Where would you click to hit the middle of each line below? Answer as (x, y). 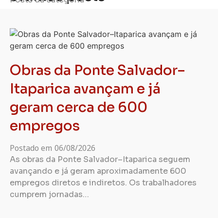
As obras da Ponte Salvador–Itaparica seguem (100, 159)
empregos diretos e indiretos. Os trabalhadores (103, 183)
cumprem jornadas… (49, 194)
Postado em (31, 148)
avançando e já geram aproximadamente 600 (98, 171)
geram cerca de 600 (79, 107)
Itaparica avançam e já (85, 89)
